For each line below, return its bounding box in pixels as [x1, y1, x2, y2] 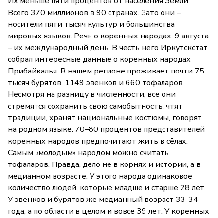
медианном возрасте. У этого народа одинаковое [8, 171, 192, 182]
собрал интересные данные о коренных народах [8, 54, 191, 65]
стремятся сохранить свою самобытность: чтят [8, 101, 182, 112]
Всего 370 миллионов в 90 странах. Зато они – [8, 7, 181, 18]
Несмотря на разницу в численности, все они [8, 89, 176, 100]
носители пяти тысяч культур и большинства [8, 19, 175, 30]
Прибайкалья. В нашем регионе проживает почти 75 [8, 66, 204, 77]
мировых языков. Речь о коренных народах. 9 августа [8, 31, 209, 42]
